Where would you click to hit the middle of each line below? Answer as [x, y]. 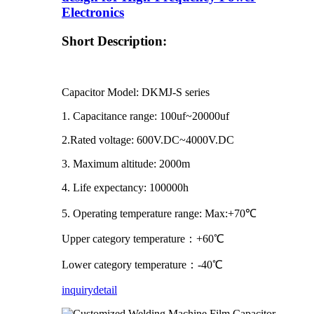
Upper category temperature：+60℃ [143, 238]
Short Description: [114, 41]
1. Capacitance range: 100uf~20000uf [145, 116]
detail [105, 289]
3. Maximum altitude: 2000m [126, 163]
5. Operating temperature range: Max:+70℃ [159, 213]
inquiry [77, 289]
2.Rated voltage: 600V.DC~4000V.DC [148, 139]
